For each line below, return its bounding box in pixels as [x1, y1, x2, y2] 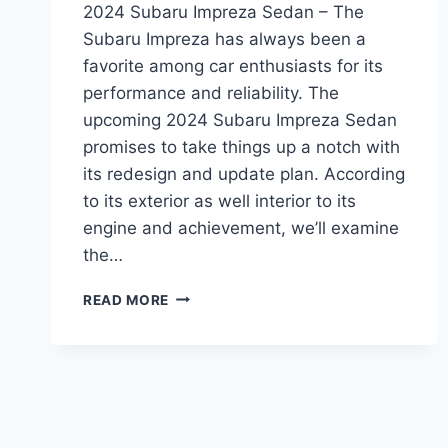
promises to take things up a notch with [83, 136, 400, 157]
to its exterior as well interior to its [83, 190, 356, 211]
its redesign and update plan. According [83, 163, 405, 184]
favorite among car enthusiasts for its [83, 55, 383, 76]
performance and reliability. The [83, 82, 339, 103]
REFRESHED [168, 328, 254, 345]
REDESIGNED [168, 286, 261, 303]
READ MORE [83, 291, 170, 308]
